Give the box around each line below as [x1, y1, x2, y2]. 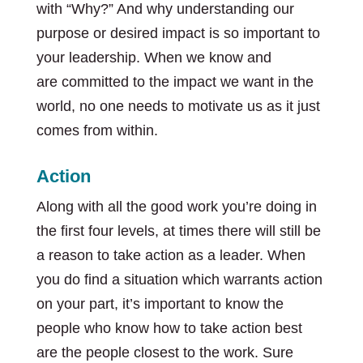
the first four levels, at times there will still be [36, 223, 321, 239]
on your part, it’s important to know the [36, 296, 284, 312]
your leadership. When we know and [36, 49, 271, 66]
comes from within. [36, 122, 158, 139]
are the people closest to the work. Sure [36, 344, 293, 361]
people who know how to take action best [36, 320, 302, 336]
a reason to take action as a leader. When [36, 247, 305, 263]
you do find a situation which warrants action [36, 271, 322, 288]
